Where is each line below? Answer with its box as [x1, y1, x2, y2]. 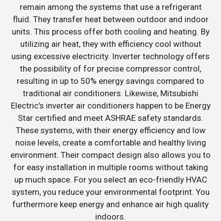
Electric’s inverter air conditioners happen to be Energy [10, 100, 211, 110]
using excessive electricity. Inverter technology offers [11, 51, 210, 61]
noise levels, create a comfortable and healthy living [15, 137, 206, 147]
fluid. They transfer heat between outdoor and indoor [12, 14, 209, 24]
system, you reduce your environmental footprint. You [11, 186, 210, 197]
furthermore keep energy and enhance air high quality [12, 199, 209, 209]
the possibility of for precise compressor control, [20, 63, 201, 74]
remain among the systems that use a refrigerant [19, 1, 202, 12]
